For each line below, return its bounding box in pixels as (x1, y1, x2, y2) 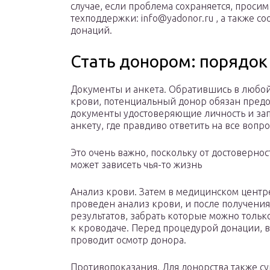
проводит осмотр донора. (71, 234, 186, 246)
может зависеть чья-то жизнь (71, 159, 202, 171)
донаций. (71, 25, 112, 36)
